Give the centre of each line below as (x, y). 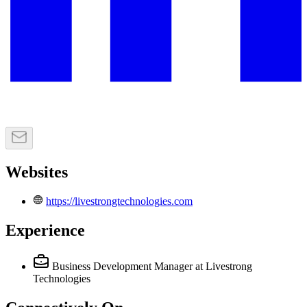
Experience (45, 231)
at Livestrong (224, 267)
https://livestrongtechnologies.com (119, 201)
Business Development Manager (122, 267)
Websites (37, 172)
